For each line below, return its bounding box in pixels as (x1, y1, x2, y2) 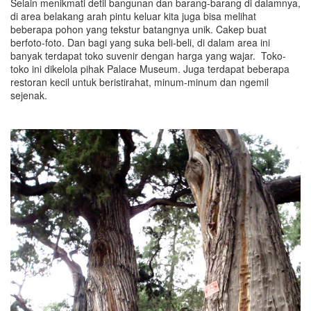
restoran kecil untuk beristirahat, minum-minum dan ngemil (10, 74, 269, 89)
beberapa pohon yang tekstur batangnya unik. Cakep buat (10, 22, 267, 36)
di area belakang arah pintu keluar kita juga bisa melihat (10, 8, 256, 23)
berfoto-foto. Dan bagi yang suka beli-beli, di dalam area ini (10, 35, 270, 49)
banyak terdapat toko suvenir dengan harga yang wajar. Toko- (10, 48, 286, 62)
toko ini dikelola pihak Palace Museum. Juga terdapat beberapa (10, 61, 289, 76)
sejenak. (10, 87, 47, 102)
